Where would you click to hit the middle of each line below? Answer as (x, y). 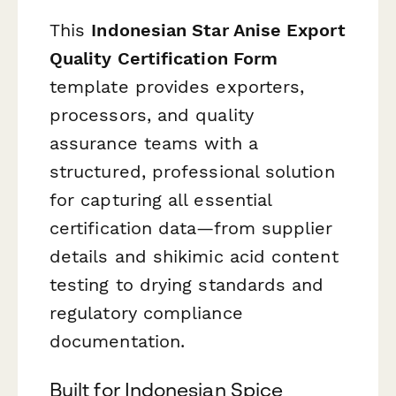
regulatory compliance (146, 312)
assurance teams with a (154, 143)
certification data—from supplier (191, 228)
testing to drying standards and (187, 284)
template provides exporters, (177, 86)
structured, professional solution (192, 171)
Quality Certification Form (164, 58)
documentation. (118, 341)
